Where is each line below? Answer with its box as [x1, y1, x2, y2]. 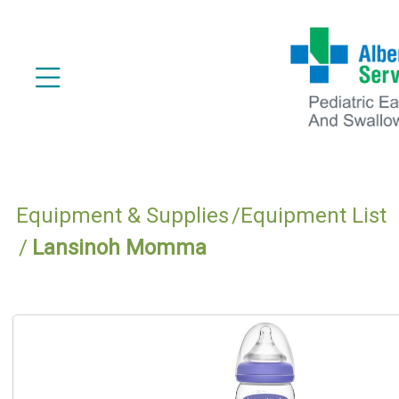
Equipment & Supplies [15, 202, 229, 228]
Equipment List [240, 202, 387, 228]
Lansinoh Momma [31, 234, 207, 260]
